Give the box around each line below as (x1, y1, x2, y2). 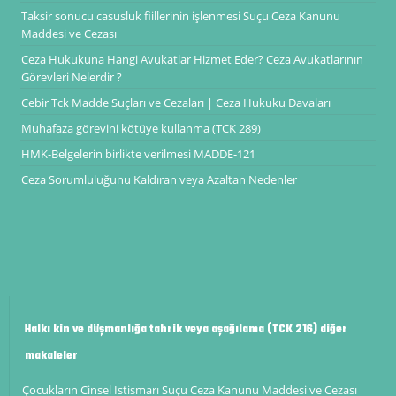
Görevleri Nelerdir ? (20, 68, 122, 85)
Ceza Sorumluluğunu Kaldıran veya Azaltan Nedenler (20, 171, 297, 187)
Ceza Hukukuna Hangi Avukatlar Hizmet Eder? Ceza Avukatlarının (20, 50, 363, 67)
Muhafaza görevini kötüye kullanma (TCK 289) (20, 119, 261, 136)
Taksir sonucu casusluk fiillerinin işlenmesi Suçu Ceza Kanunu (20, 7, 340, 24)
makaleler (24, 347, 78, 366)
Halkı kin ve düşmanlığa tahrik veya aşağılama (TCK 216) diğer (24, 321, 347, 339)
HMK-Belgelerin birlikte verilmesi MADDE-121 (20, 145, 255, 162)
